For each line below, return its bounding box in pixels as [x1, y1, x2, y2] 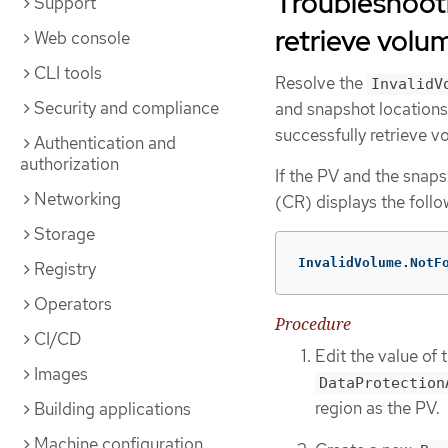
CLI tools [34, 62, 102, 84]
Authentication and [34, 132, 176, 154]
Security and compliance [34, 97, 219, 119]
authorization [20, 153, 119, 175]
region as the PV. [315, 396, 440, 419]
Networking [34, 188, 121, 210]
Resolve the [275, 72, 367, 95]
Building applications [34, 398, 191, 420]
